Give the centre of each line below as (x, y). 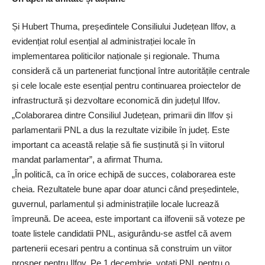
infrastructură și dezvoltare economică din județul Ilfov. (116, 101)
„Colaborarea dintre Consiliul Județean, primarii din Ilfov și (122, 115)
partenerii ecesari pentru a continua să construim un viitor (122, 248)
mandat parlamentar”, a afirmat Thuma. (87, 160)
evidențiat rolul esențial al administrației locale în (104, 41)
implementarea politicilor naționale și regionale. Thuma (116, 56)
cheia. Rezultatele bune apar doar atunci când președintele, (125, 189)
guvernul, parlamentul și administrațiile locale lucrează (115, 204)
